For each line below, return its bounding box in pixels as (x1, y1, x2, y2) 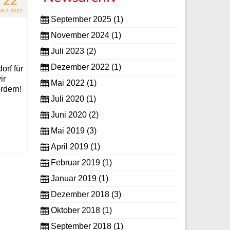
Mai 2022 (50, 79, 85, 88)
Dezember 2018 (50, 190, 109, 199)
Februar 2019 (50, 158, 100, 167)
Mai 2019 (50, 126, 85, 136)
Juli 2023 (50, 47, 84, 56)
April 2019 (50, 142, 88, 151)
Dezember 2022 (50, 63, 109, 72)
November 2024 (50, 31, 109, 40)
